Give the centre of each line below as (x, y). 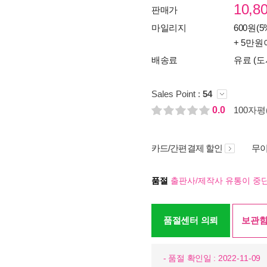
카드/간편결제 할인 (187, 148)
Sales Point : (177, 94)
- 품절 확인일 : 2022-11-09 (212, 258)
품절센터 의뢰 (191, 220)
